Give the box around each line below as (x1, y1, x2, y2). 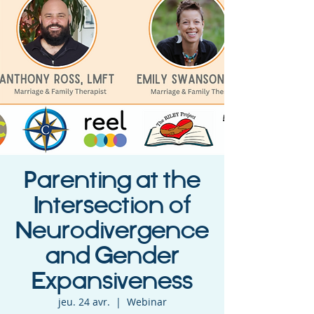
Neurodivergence (15, 219, 209, 245)
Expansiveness (32, 269, 193, 295)
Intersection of (33, 193, 191, 219)
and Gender (45, 244, 179, 270)
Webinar (126, 294, 167, 308)
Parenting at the (24, 168, 200, 194)
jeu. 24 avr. (57, 294, 110, 308)
